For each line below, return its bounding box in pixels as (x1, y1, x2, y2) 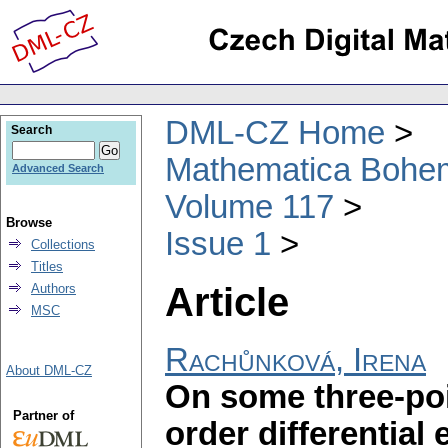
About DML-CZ (6, 363, 92, 378)
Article (165, 279, 289, 324)
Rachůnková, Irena (165, 342, 426, 379)
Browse (6, 215, 52, 230)
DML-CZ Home (165, 114, 385, 151)
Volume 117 (165, 188, 334, 225)
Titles (31, 259, 63, 274)
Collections (31, 237, 95, 252)
